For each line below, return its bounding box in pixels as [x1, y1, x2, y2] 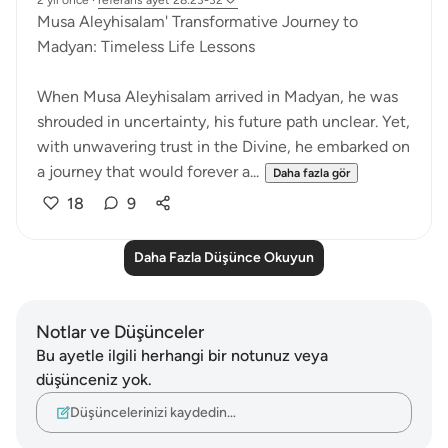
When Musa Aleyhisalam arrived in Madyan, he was [37, 87, 398, 106]
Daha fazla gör [273, 166, 350, 180]
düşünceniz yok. [36, 370, 152, 389]
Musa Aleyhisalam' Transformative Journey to [37, 12, 358, 31]
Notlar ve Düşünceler [36, 321, 204, 343]
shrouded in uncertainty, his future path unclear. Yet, [37, 112, 410, 131]
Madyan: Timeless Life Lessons [37, 37, 255, 56]
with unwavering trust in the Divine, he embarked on [37, 137, 410, 156]
